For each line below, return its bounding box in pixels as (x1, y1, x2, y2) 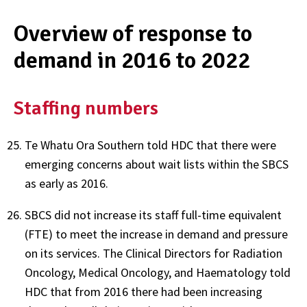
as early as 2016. (25, 175, 108, 191)
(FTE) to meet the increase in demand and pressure (25, 225, 288, 242)
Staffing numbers (14, 96, 158, 120)
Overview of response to (14, 19, 252, 49)
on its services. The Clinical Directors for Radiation (25, 245, 282, 261)
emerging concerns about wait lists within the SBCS (25, 156, 288, 172)
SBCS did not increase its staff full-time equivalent (25, 206, 282, 223)
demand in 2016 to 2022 (14, 46, 250, 75)
